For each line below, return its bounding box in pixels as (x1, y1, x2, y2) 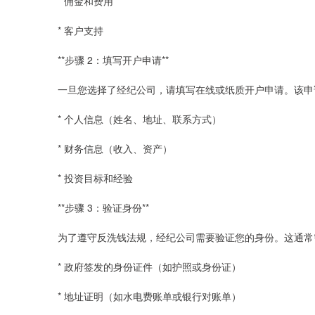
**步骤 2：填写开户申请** (58, 53, 169, 67)
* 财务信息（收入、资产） (58, 141, 172, 155)
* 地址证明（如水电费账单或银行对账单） (58, 289, 241, 303)
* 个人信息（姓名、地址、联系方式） (58, 112, 221, 126)
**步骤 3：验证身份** (58, 200, 149, 214)
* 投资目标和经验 (58, 171, 133, 185)
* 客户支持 (58, 23, 103, 37)
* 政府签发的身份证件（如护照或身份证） (58, 259, 241, 274)
